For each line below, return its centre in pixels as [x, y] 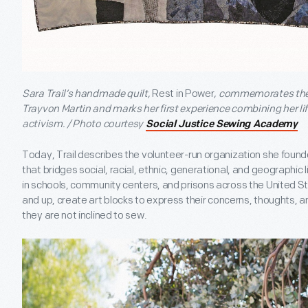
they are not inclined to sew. [85, 216]
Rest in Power [183, 94]
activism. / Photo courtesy [84, 124]
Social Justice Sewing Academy [222, 125]
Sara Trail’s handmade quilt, [87, 94]
